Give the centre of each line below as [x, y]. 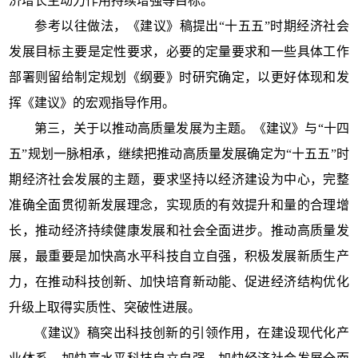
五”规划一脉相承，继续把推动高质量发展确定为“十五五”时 [179, 153]
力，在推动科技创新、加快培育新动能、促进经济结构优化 [179, 281]
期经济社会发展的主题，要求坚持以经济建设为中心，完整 [179, 179]
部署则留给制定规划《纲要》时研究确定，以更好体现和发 [179, 77]
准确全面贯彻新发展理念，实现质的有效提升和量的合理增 [179, 205]
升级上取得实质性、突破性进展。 [105, 307]
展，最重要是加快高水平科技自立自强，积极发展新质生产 [179, 256]
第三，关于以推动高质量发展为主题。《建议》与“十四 [192, 128]
